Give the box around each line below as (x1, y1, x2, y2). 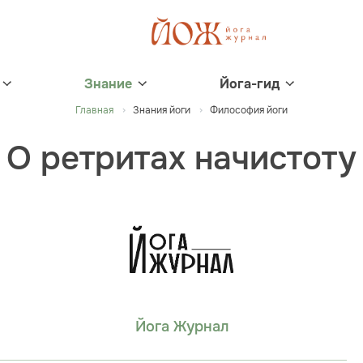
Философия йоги (210, 104, 288, 117)
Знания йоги (133, 104, 190, 117)
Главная (75, 104, 113, 117)
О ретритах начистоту (6, 138, 357, 179)
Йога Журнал (135, 318, 228, 336)
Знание (84, 75, 132, 92)
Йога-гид (220, 75, 280, 92)
